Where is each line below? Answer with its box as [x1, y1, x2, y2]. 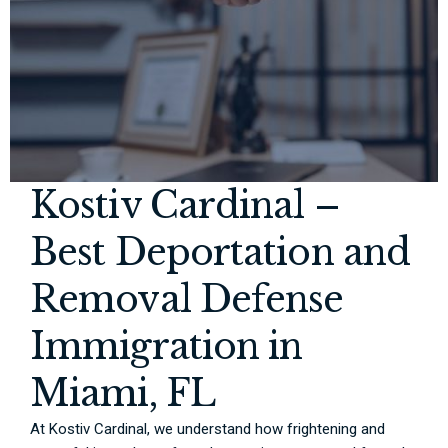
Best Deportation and [30, 230, 411, 276]
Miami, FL [30, 371, 215, 417]
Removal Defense [30, 277, 344, 323]
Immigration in [30, 324, 303, 370]
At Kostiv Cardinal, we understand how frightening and [30, 420, 385, 439]
